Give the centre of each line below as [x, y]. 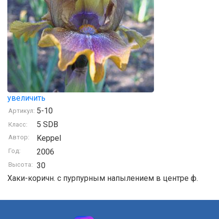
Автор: [19, 137]
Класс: [18, 124]
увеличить [26, 98]
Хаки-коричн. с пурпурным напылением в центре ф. [103, 178]
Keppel [49, 138]
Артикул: [22, 111]
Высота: [21, 164]
